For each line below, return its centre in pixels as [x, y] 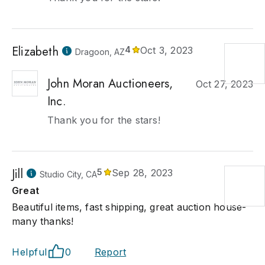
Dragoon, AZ [100, 52]
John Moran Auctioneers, [110, 84]
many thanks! [43, 221]
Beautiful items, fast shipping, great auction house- [129, 207]
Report [111, 252]
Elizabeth [35, 52]
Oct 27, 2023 [224, 84]
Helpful [30, 252]
